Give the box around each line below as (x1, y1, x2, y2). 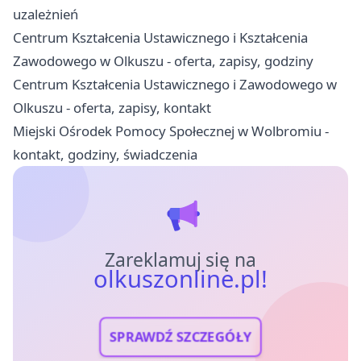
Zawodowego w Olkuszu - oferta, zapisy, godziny (13, 52, 313, 71)
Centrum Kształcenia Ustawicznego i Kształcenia (13, 28, 308, 48)
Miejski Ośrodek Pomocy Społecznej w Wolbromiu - (13, 122, 329, 141)
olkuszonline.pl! (93, 263, 268, 296)
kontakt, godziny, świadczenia (13, 145, 197, 164)
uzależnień (13, 5, 78, 24)
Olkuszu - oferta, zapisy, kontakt (13, 98, 211, 118)
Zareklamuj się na (104, 247, 257, 273)
